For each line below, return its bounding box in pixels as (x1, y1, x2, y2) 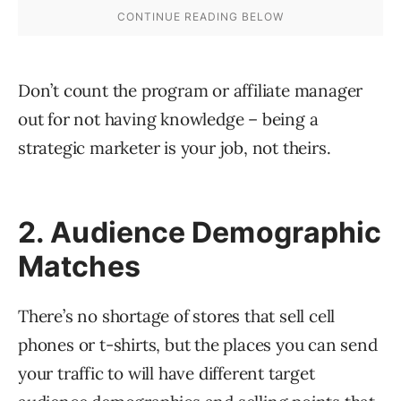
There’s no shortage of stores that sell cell (18, 305, 336, 327)
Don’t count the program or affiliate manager (18, 80, 363, 101)
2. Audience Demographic (18, 215, 382, 250)
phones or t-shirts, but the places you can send (18, 334, 378, 355)
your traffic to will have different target (18, 363, 315, 384)
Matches (18, 249, 141, 284)
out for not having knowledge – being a (18, 108, 319, 130)
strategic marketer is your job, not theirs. (18, 137, 331, 158)
